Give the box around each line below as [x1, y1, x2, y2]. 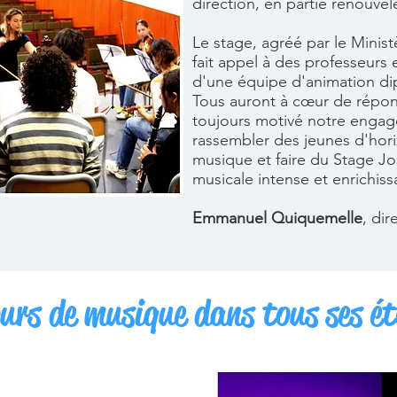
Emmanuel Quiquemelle [192, 208, 362, 228]
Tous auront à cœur [192, 91, 333, 111]
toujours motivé [192, 111, 307, 130]
